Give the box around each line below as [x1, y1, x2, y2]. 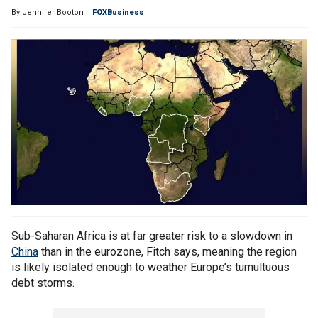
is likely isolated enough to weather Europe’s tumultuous [11, 261, 290, 275]
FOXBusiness [92, 8, 144, 17]
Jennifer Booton [22, 8, 84, 17]
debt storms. [11, 276, 75, 290]
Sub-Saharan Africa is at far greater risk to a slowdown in [11, 229, 292, 243]
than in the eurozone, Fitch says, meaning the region [38, 245, 297, 259]
